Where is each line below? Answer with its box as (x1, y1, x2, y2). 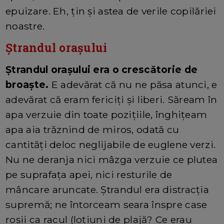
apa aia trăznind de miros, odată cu (5, 123, 179, 135)
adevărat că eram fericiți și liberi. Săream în (5, 93, 217, 105)
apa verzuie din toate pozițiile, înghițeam (5, 108, 207, 120)
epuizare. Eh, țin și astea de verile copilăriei (5, 4, 216, 17)
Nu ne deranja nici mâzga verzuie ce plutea (5, 153, 218, 165)
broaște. (5, 78, 51, 90)
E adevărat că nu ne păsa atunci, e (51, 78, 217, 90)
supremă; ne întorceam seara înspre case (5, 198, 207, 210)
